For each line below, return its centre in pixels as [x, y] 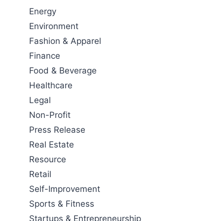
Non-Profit [50, 115]
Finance [45, 55]
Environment [54, 26]
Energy [43, 11]
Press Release [57, 129]
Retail [40, 174]
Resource [48, 159]
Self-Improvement [65, 189]
